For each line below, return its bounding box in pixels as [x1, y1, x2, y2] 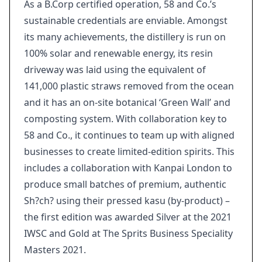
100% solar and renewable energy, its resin [24, 47, 213, 60]
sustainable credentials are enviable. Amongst [24, 14, 227, 27]
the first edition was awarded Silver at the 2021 [24, 211, 232, 223]
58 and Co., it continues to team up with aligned [24, 129, 235, 142]
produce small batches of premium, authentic [24, 178, 226, 191]
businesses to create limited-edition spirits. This [24, 145, 235, 158]
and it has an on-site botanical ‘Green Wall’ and [24, 96, 230, 109]
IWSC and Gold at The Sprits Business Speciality [24, 227, 233, 240]
